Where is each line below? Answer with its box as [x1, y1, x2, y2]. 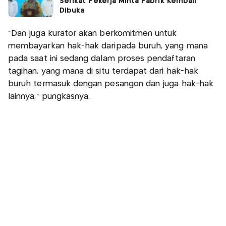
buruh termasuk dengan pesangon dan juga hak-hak [8, 80, 214, 88]
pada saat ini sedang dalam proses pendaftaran [8, 54, 195, 63]
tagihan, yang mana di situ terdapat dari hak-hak [8, 67, 199, 75]
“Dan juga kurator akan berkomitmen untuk [8, 29, 177, 37]
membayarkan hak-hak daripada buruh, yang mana [8, 42, 208, 50]
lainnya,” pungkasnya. [8, 92, 93, 100]
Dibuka [60, 7, 85, 14]
